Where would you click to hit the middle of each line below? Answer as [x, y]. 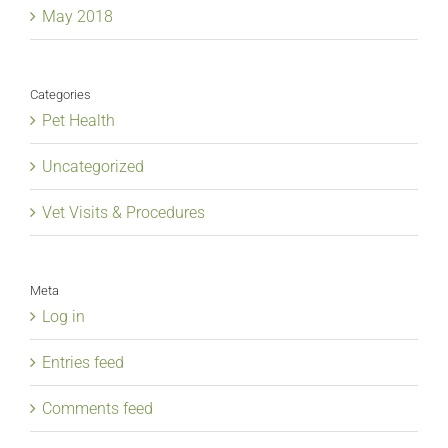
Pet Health [78, 120]
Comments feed [97, 409]
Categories [60, 94]
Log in [63, 317]
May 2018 [77, 16]
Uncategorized [93, 166]
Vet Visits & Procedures [123, 212]
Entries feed [83, 363]
